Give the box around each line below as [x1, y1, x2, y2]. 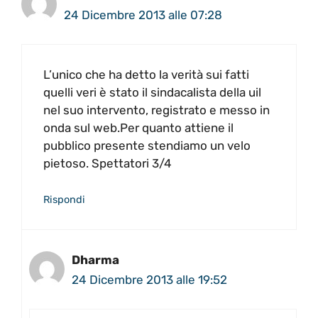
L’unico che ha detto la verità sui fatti [43, 67, 249, 82]
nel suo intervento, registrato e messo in [43, 102, 270, 117]
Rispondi [43, 193, 85, 207]
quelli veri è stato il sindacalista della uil [43, 84, 261, 99]
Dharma [72, 253, 119, 268]
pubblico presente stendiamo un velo [43, 138, 251, 153]
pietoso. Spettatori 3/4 [43, 155, 172, 170]
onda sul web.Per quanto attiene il [43, 120, 234, 135]
